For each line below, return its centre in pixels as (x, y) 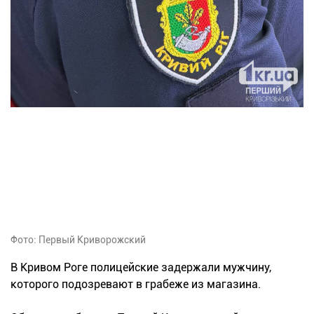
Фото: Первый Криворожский (78, 239)
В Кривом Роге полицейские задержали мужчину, (141, 267)
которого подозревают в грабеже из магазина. (136, 284)
